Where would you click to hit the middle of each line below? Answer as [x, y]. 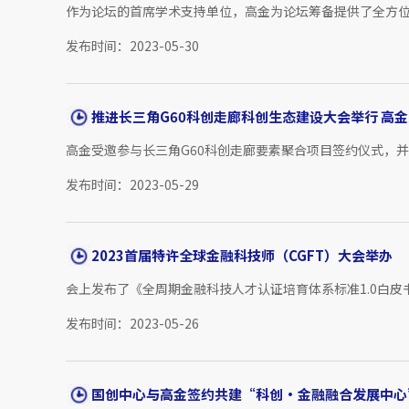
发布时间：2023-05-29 [132, 185]
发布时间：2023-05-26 [132, 324]
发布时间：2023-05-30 [132, 46]
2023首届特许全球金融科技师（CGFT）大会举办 [242, 256]
